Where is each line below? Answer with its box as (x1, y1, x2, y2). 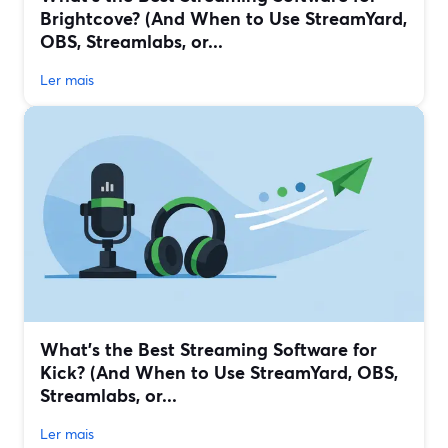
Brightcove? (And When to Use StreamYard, (40, 6, 407, 31)
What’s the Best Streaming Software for (40, 337, 377, 362)
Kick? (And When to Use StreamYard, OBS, (40, 360, 398, 385)
